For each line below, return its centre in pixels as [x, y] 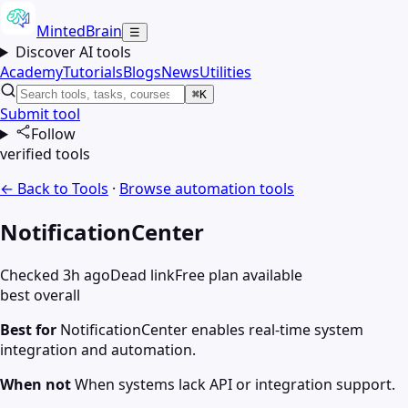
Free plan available [239, 275]
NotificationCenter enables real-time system [212, 329]
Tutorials [93, 72]
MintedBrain [79, 31]
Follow [53, 134]
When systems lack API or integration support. [235, 384]
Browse [147, 189]
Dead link [143, 275]
